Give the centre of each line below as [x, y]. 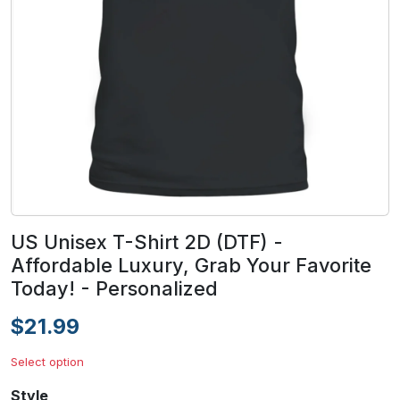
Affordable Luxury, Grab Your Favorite [191, 266]
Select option [47, 362]
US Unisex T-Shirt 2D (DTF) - [147, 242]
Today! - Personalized [114, 289]
